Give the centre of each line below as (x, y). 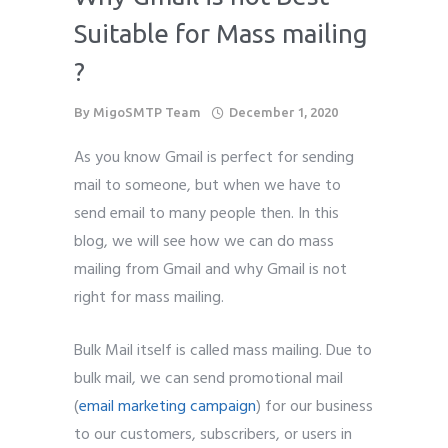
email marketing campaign (167, 406)
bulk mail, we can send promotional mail (208, 378)
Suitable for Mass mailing (221, 33)
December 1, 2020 (283, 111)
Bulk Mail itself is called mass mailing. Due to (223, 350)
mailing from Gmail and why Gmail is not (210, 269)
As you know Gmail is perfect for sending (214, 157)
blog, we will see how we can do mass (204, 241)
